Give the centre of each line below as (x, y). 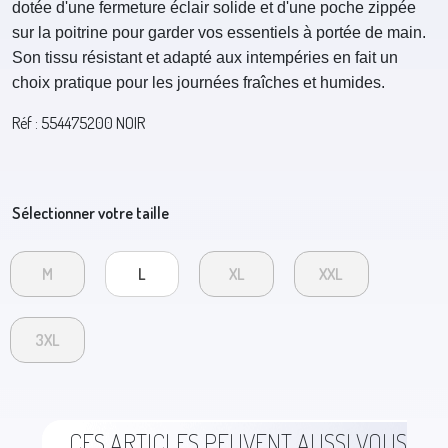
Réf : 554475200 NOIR (78, 123)
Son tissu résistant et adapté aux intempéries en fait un (205, 57)
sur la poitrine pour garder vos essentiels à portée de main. (219, 32)
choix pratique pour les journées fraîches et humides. (198, 82)
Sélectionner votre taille (90, 213)
